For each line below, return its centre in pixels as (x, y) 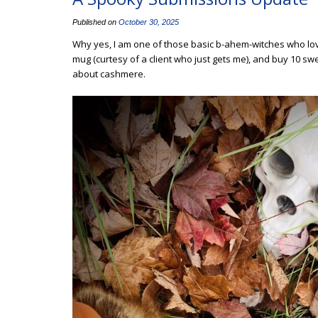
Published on (95, 22)
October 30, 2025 (149, 22)
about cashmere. (109, 74)
